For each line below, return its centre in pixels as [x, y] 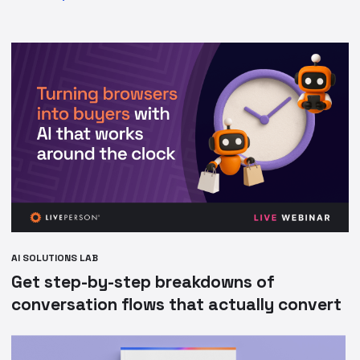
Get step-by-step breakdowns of [143, 281]
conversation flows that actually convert [177, 304]
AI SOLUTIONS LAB [55, 258]
